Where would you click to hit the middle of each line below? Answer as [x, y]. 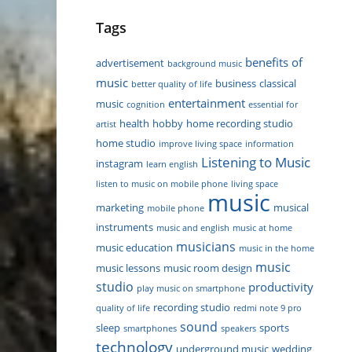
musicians [206, 246]
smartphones [150, 328]
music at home [262, 227]
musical [291, 207]
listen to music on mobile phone [162, 183]
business [236, 83]
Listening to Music [256, 162]
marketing [120, 207]
